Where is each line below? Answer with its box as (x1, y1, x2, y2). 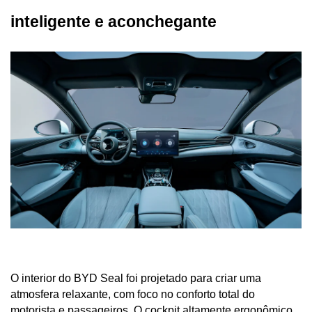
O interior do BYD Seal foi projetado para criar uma (10, 272, 261, 285)
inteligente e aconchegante (10, 13, 217, 31)
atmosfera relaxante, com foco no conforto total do (10, 288, 255, 301)
